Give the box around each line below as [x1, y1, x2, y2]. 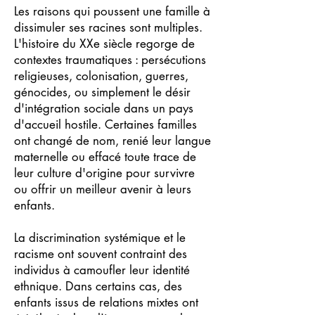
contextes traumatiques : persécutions [14, 52, 206, 67]
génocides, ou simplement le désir [14, 84, 191, 100]
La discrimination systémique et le [14, 230, 186, 245]
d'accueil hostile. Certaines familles [14, 117, 197, 132]
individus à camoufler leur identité [14, 262, 190, 278]
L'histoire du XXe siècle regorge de [14, 36, 195, 51]
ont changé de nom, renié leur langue [14, 133, 211, 148]
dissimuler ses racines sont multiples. [14, 20, 202, 35]
